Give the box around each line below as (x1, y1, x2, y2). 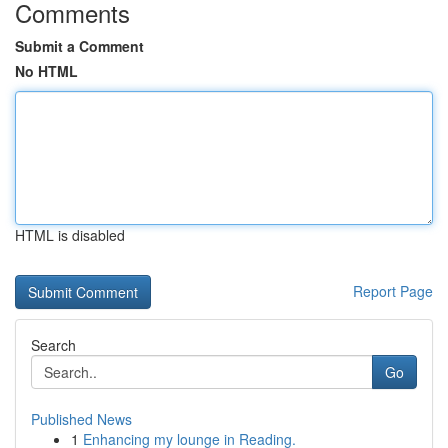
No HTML (15, 61, 78, 81)
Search (31, 335, 76, 355)
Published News (31, 409, 132, 429)
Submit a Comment (15, 36, 144, 56)
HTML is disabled (15, 225, 125, 245)
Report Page (353, 281, 433, 301)
